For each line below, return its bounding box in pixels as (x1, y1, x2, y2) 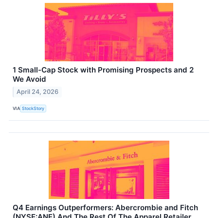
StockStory (22, 106, 45, 111)
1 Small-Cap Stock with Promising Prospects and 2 (13, 65, 194, 75)
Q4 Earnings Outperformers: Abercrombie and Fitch (13, 202, 198, 212)
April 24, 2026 (17, 88, 59, 95)
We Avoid (13, 74, 46, 84)
